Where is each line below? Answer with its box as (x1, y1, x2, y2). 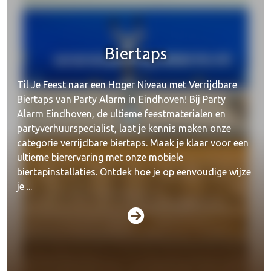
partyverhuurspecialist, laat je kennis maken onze (17, 123, 231, 134)
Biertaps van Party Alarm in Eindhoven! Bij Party (17, 94, 226, 105)
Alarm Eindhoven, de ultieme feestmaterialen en (17, 108, 226, 119)
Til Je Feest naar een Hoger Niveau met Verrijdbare (17, 79, 237, 90)
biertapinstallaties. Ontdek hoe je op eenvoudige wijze (17, 166, 251, 177)
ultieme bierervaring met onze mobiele (17, 152, 183, 163)
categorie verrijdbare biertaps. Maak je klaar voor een (17, 137, 249, 148)
